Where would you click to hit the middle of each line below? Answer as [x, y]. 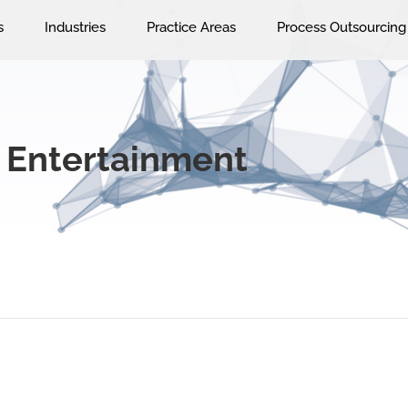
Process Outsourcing [342, 27]
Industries [75, 27]
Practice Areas [191, 27]
